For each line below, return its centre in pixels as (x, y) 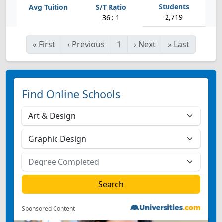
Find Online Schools (71, 94)
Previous (88, 44)
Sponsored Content (48, 208)
